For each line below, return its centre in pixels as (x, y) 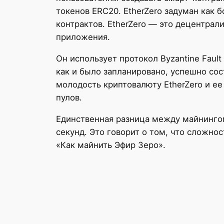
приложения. (83, 37)
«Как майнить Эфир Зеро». (111, 145)
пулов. (69, 97)
